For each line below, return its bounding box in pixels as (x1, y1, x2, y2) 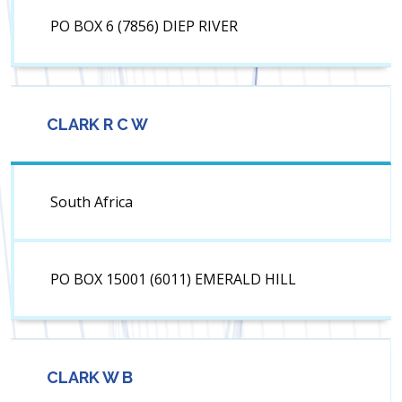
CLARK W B (47, 368, 133, 388)
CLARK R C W (47, 115, 148, 135)
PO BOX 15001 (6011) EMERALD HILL (50, 269, 296, 290)
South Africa (50, 192, 133, 213)
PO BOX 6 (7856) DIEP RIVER (50, 16, 238, 37)
